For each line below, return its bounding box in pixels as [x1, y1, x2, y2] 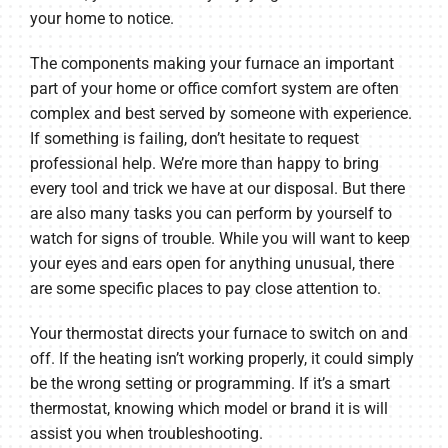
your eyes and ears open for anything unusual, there [29, 253, 394, 273]
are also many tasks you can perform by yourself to [29, 203, 392, 223]
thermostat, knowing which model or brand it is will [29, 398, 388, 418]
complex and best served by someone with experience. [29, 103, 412, 123]
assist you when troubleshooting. [29, 423, 263, 443]
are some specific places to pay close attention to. [29, 278, 381, 298]
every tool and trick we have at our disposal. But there [29, 178, 405, 198]
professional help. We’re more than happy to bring [29, 153, 379, 173]
